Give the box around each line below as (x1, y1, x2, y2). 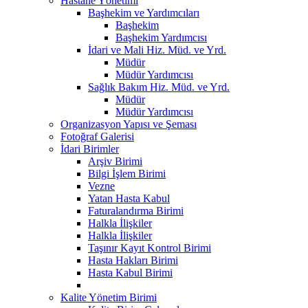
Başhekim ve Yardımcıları (88, 6, 199, 19)
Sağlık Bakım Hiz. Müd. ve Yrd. (88, 80, 230, 93)
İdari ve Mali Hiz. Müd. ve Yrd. (88, 43, 226, 56)
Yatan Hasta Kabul (88, 192, 170, 204)
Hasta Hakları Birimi (88, 254, 178, 266)
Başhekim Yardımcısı (115, 31, 207, 43)
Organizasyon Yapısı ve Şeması (60, 118, 197, 130)
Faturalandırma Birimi (88, 204, 184, 217)
